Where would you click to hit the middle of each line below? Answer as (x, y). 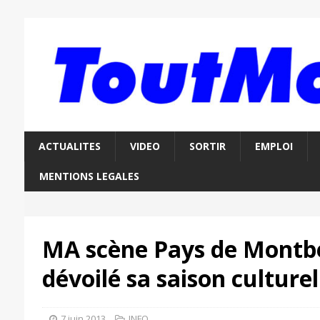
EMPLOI (274, 146)
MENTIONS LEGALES (89, 176)
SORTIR (207, 146)
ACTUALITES (69, 146)
